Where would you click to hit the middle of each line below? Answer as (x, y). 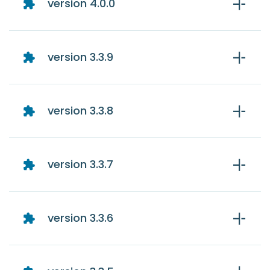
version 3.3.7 (80, 165)
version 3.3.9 (80, 57)
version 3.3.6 (80, 218)
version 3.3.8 (80, 111)
